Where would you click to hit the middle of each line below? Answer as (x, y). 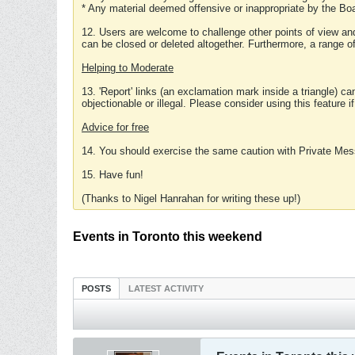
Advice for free (115, 127)
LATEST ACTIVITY (166, 288)
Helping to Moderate (128, 68)
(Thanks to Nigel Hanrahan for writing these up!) (191, 198)
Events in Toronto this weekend (168, 237)
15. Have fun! (113, 175)
